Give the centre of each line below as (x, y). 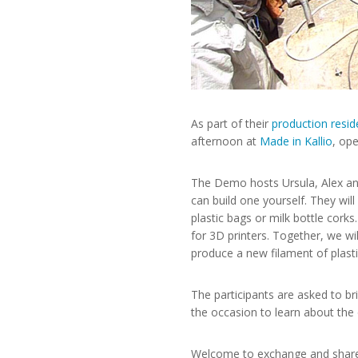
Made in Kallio (296, 141)
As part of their (231, 123)
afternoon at (225, 141)
